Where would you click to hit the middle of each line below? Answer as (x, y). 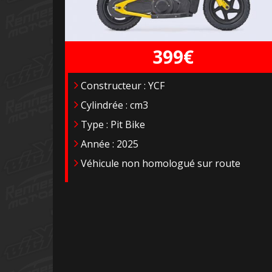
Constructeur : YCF (121, 85)
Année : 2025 (108, 144)
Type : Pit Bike (112, 124)
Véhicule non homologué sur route (159, 163)
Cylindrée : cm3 (113, 105)
